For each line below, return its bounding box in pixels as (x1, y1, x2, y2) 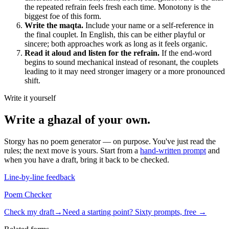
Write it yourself (4, 94, 56, 103)
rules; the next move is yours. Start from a (4, 146, 138, 155)
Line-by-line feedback (4, 173, 75, 181)
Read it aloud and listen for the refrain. (25, 49, 159, 58)
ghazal (48, 113, 82, 127)
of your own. (82, 113, 150, 127)
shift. (25, 76, 40, 85)
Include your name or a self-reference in (83, 21, 214, 30)
